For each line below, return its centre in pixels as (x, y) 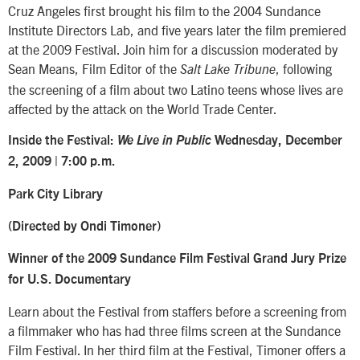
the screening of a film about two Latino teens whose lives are (176, 89)
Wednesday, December (278, 141)
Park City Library (55, 194)
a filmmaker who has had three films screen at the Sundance (174, 330)
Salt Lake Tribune (228, 70)
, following (304, 68)
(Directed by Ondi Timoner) (84, 227)
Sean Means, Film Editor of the (94, 68)
